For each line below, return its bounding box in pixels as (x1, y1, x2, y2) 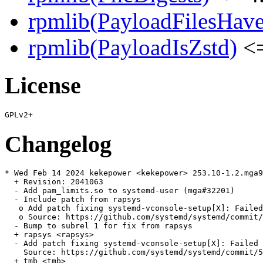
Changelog (5, 130, 112, 157)
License (5, 72, 81, 99)
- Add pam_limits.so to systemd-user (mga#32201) (5, 186, 235, 195)
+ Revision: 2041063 (5, 177, 103, 187)
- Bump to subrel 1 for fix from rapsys (5, 221, 193, 231)
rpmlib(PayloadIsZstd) (28, 35, 237, 60)
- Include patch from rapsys (5, 195, 141, 204)
